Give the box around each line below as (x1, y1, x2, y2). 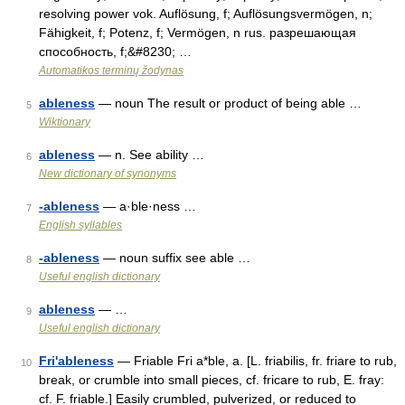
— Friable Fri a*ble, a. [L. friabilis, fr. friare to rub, (114, 353, 397, 368)
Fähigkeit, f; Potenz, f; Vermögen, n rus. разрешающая (39, 25, 356, 40)
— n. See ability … (95, 147, 204, 162)
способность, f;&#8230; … (39, 44, 192, 59)
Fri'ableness (39, 353, 114, 368)
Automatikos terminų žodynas (39, 64, 184, 77)
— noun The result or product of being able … (95, 96, 362, 110)
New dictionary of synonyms (39, 167, 176, 180)
